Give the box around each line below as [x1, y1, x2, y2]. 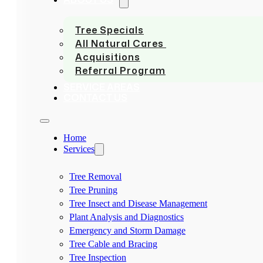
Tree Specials [75, 23, 144, 36]
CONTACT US [63, 91, 127, 104]
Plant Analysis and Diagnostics [69, 212, 184, 222]
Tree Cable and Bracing [69, 239, 157, 249]
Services [63, 144, 95, 154]
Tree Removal [69, 171, 122, 181]
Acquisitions [75, 50, 140, 63]
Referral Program [75, 64, 166, 77]
